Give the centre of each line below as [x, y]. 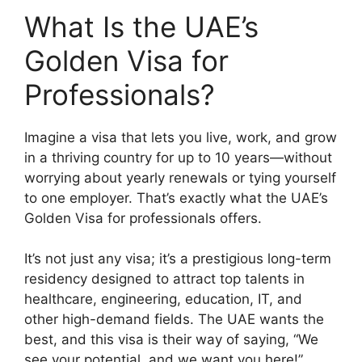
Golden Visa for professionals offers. [143, 218]
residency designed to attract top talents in [164, 279]
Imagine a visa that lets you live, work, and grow [181, 137]
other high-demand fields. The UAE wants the [174, 319]
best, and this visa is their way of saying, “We [171, 339]
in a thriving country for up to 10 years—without [178, 157]
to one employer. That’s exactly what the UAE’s [176, 198]
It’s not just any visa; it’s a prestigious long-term [178, 259]
